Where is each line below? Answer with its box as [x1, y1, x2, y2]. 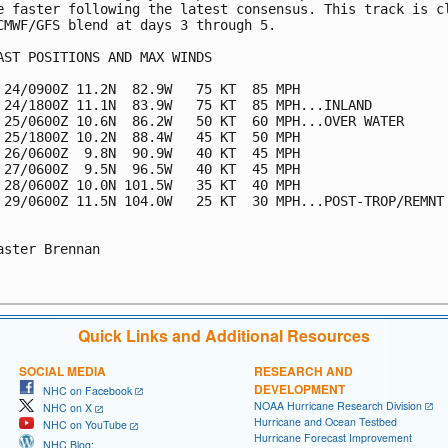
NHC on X [34, 400, 92, 416]
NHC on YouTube [34, 417, 127, 433]
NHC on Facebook [34, 382, 132, 398]
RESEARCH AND [254, 361, 353, 380]
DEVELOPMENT [254, 379, 345, 398]
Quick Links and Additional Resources [78, 323, 370, 347]
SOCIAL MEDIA [19, 361, 106, 380]
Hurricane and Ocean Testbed [254, 414, 397, 430]
